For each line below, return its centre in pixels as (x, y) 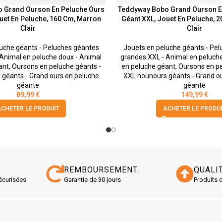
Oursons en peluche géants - (56, 67)
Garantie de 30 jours (92, 180)
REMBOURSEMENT (101, 170)
